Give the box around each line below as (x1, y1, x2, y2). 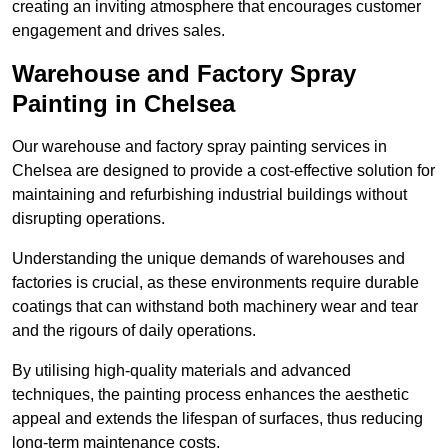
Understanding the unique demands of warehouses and (12, 250, 405, 268)
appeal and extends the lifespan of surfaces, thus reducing (12, 410, 423, 428)
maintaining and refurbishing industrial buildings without (12, 186, 407, 204)
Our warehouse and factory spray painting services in (12, 138, 387, 156)
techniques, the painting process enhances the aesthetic (12, 386, 409, 404)
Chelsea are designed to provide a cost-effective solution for (12, 162, 435, 180)
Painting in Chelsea (12, 90, 235, 118)
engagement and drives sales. (12, 22, 225, 40)
